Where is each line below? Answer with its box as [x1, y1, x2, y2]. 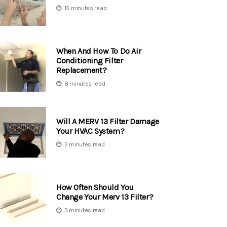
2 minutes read [64, 141, 105, 148]
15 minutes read [64, 4, 107, 12]
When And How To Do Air [56, 46, 141, 56]
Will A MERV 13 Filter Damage [56, 117, 159, 127]
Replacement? [56, 65, 107, 75]
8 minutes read [64, 80, 105, 87]
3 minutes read [64, 207, 105, 214]
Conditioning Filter [56, 55, 123, 65]
